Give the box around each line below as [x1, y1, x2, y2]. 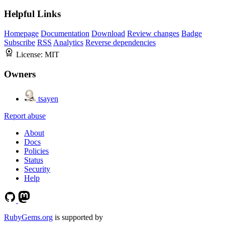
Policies [24, 146, 49, 155]
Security [24, 164, 50, 173]
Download [91, 29, 125, 38]
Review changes [127, 29, 179, 38]
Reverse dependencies [85, 38, 156, 47]
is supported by [53, 212, 103, 221]
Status [24, 155, 43, 164]
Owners [4, 68, 36, 79]
